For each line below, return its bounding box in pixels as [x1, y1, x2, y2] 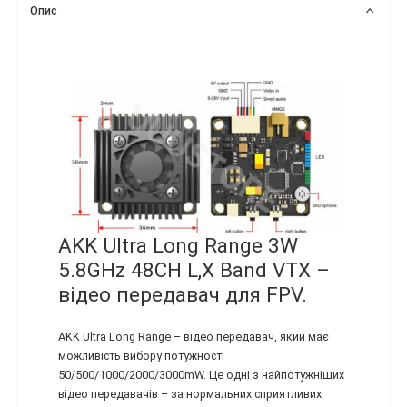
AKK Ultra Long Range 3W [58, 233, 298, 258]
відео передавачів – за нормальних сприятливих [58, 386, 322, 401]
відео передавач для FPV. [58, 283, 307, 307]
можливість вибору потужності [58, 348, 224, 362]
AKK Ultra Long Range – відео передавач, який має [58, 329, 329, 343]
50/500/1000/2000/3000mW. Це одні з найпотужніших [58, 367, 344, 382]
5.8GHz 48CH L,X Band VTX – [58, 258, 330, 283]
